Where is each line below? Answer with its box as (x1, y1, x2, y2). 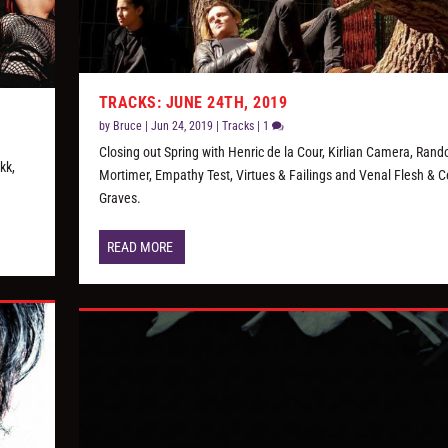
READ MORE (106, 239, 173, 256)
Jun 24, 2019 (150, 119, 213, 134)
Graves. (98, 190, 141, 207)
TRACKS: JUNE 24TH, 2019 (98, 93, 288, 113)
